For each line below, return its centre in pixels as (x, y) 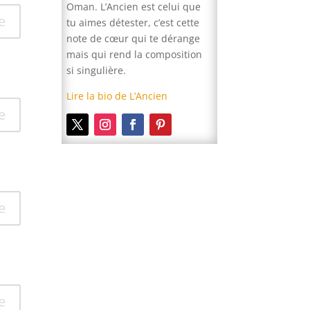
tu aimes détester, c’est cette (133, 23)
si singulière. (97, 71)
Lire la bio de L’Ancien (117, 96)
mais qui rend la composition (135, 55)
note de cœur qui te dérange (134, 39)
